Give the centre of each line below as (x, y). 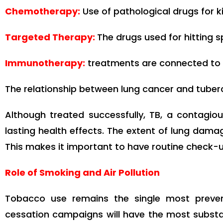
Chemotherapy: (43, 11)
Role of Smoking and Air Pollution (82, 173)
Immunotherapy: (45, 63)
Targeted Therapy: (51, 37)
